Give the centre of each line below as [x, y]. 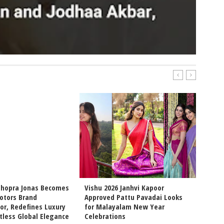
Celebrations [105, 216]
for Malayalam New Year [124, 207]
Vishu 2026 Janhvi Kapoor [124, 188]
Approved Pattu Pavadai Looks [133, 197]
